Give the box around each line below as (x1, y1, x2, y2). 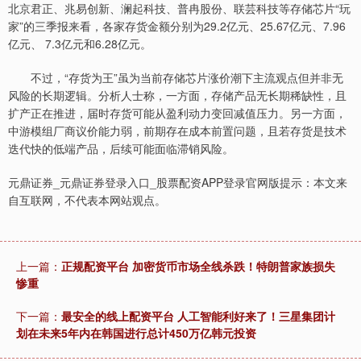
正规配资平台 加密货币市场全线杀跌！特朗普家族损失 (61, 258, 335, 274)
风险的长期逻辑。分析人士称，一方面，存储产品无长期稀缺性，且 (8, 87, 346, 103)
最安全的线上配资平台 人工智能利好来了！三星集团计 (61, 308, 335, 324)
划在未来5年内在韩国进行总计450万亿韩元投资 (16, 325, 256, 341)
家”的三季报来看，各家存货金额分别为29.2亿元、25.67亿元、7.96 (8, 18, 346, 34)
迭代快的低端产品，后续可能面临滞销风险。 (8, 140, 234, 156)
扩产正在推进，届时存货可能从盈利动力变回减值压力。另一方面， (8, 105, 346, 121)
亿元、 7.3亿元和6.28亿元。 (8, 35, 151, 52)
